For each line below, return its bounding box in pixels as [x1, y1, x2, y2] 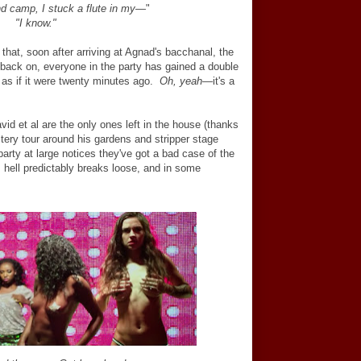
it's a [213, 75, 234, 87]
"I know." [15, 17, 56, 29]
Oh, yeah [160, 75, 202, 87]
